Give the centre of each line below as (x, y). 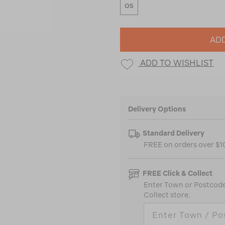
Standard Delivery (174, 133)
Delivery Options (157, 109)
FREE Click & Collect (178, 174)
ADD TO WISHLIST (177, 63)
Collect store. (167, 195)
